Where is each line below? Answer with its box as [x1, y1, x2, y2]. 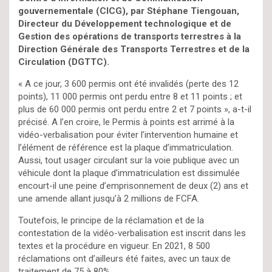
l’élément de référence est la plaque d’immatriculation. [18, 141, 233, 153]
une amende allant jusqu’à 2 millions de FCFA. [18, 192, 199, 204]
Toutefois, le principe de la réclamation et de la [18, 214, 204, 226]
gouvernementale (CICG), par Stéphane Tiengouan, [18, 5, 239, 16]
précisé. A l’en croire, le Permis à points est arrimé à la [18, 116, 234, 127]
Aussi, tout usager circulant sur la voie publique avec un [18, 154, 239, 166]
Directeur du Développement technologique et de [18, 18, 231, 29]
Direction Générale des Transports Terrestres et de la [18, 43, 250, 55]
